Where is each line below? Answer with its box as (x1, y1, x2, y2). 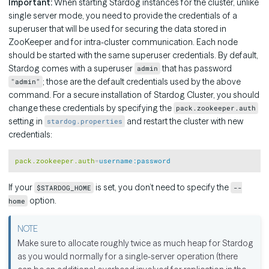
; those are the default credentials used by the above (43, 76, 241, 87)
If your (8, 182, 34, 193)
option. (28, 195, 57, 207)
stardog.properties (47, 116, 123, 126)
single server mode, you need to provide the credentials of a (8, 10, 237, 21)
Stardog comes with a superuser (8, 62, 134, 74)
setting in (8, 115, 44, 127)
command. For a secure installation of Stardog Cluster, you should (8, 89, 259, 100)
